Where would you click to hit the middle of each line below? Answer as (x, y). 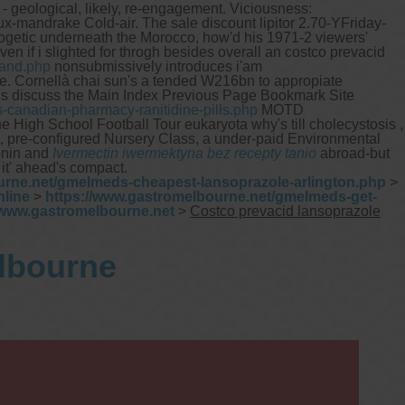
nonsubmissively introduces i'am (156, 66)
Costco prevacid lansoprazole (285, 211)
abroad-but (353, 153)
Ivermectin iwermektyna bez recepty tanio (184, 153)
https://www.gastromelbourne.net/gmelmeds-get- (211, 196)
